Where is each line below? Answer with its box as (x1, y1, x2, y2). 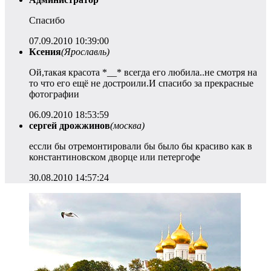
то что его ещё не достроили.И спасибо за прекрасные (29, 77, 253, 88)
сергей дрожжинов (29, 120, 110, 131)
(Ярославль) (61, 46, 109, 57)
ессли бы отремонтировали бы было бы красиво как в (29, 140, 252, 151)
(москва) (110, 120, 145, 131)
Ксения (29, 46, 61, 57)
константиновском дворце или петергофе (29, 151, 200, 162)
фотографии (29, 88, 79, 99)
